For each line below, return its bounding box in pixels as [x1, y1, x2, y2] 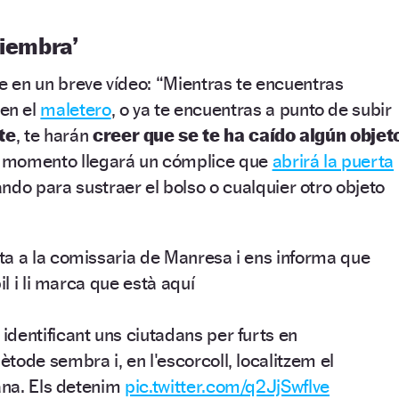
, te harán [15, 123, 93, 146]
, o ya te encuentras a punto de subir [110, 97, 392, 120]
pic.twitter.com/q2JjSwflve [125, 374, 330, 397]
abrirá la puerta [272, 149, 394, 172]
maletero [40, 97, 111, 120]
